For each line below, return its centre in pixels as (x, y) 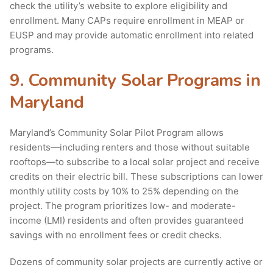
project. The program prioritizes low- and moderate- (123, 206)
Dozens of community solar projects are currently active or (136, 262)
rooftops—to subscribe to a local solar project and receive (135, 162)
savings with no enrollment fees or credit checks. (116, 235)
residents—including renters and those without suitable (130, 147)
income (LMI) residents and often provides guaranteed (127, 221)
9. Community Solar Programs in (135, 81)
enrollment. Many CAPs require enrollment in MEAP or (127, 21)
